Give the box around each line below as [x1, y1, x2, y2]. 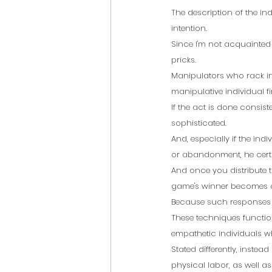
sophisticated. [171, 117, 226, 129]
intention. [171, 22, 207, 35]
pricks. [171, 54, 196, 66]
